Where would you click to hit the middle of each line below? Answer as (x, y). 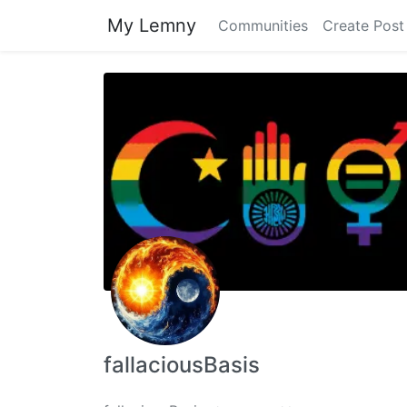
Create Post (363, 25)
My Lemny (152, 25)
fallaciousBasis (182, 365)
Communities (263, 25)
